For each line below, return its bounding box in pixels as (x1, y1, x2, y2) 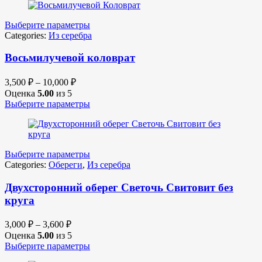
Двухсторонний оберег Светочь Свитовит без (5, 181, 233, 194)
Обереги (49, 159, 82, 170)
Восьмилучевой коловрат (5, 51, 135, 64)
